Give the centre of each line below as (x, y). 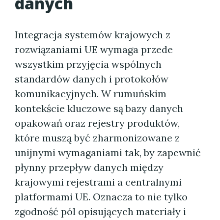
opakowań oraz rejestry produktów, (97, 123)
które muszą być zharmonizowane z (97, 138)
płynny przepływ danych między (89, 167)
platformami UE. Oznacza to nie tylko (101, 197)
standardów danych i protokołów (92, 79)
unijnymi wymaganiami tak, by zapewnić (108, 152)
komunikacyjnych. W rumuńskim (91, 94)
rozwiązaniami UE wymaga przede (94, 49)
